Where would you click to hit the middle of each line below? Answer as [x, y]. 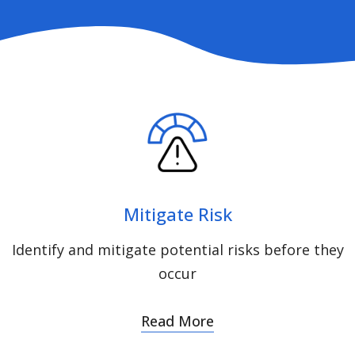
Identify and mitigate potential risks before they [177, 250]
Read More [177, 321]
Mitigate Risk [177, 214]
